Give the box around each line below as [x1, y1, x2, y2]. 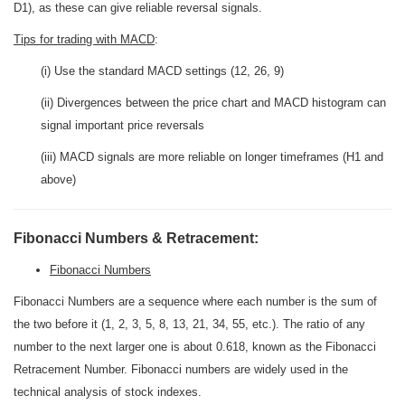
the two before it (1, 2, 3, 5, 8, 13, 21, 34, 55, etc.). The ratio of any [14, 317, 365, 331]
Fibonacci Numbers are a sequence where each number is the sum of [14, 295, 377, 308]
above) [41, 173, 76, 186]
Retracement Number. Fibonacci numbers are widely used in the [14, 363, 348, 376]
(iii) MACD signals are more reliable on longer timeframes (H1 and [41, 150, 383, 164]
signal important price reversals [41, 118, 204, 132]
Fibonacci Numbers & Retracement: [14, 231, 259, 246]
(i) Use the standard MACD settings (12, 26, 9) [41, 64, 284, 78]
